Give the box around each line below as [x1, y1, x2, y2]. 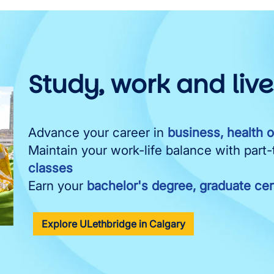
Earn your [28, 178, 87, 193]
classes [28, 160, 73, 176]
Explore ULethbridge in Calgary [41, 218, 185, 230]
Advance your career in [28, 125, 168, 140]
